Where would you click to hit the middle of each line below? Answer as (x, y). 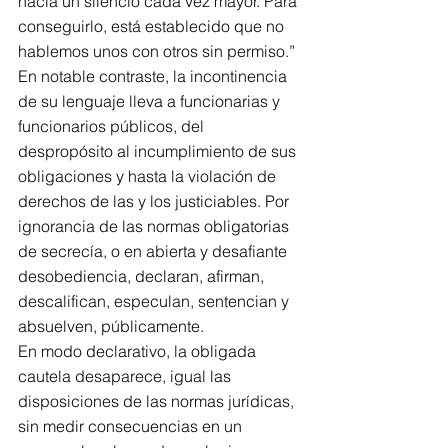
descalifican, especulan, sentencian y (155, 301)
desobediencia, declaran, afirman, (143, 276)
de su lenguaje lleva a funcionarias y (151, 101)
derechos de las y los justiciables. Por (155, 201)
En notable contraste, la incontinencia (154, 76)
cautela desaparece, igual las (126, 376)
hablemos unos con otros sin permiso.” (156, 51)
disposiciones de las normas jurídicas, (158, 401)
